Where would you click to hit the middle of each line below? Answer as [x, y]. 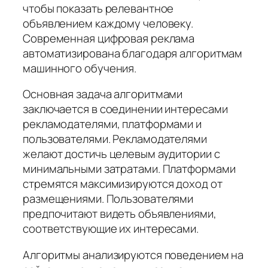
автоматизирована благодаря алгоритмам [133, 53]
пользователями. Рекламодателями [115, 139]
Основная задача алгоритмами [103, 94]
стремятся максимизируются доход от [123, 184]
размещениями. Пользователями [108, 199]
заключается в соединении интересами [125, 109]
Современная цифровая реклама [109, 38]
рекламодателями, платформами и [112, 124]
